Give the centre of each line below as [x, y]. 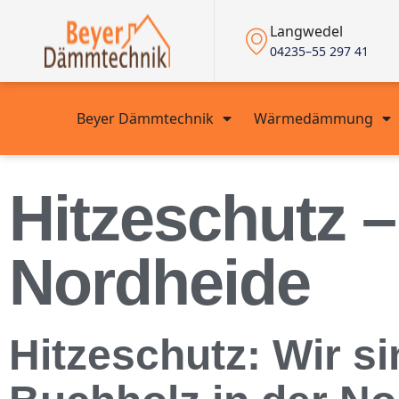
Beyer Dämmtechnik [145, 118]
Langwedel [306, 31]
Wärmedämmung [313, 118]
